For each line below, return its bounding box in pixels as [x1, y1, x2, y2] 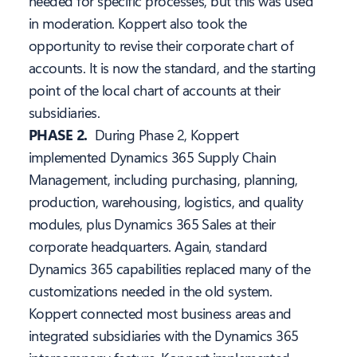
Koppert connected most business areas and [29, 304, 292, 324]
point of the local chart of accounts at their [29, 80, 280, 100]
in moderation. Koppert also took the [29, 14, 247, 33]
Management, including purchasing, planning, [29, 170, 298, 190]
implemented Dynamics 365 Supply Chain [29, 147, 277, 167]
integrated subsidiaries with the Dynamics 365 [29, 326, 299, 346]
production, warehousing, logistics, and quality [29, 192, 304, 212]
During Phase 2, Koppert [94, 125, 239, 145]
